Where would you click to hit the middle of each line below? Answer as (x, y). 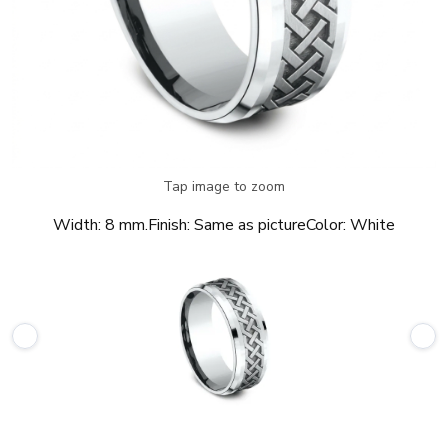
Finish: (169, 225)
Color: (326, 225)
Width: (77, 225)
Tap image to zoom (224, 186)
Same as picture (250, 225)
